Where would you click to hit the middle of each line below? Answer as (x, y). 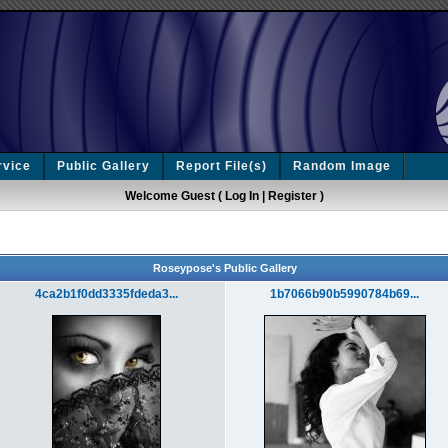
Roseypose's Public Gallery (225, 268)
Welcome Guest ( (174, 196)
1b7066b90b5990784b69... (344, 294)
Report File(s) (221, 166)
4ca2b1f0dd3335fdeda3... (106, 294)
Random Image (342, 166)
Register (292, 196)
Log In (241, 196)
